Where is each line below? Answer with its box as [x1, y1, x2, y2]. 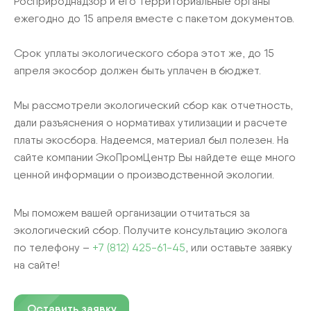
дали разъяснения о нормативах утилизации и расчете [14, 115, 287, 129]
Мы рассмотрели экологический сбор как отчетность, [14, 98, 293, 112]
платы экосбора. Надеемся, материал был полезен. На [14, 133, 289, 146]
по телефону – [14, 240, 92, 254]
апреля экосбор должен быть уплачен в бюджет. [14, 63, 261, 77]
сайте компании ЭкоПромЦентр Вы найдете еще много [14, 150, 296, 164]
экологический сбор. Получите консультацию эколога [14, 223, 287, 237]
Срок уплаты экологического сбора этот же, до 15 [14, 46, 274, 60]
